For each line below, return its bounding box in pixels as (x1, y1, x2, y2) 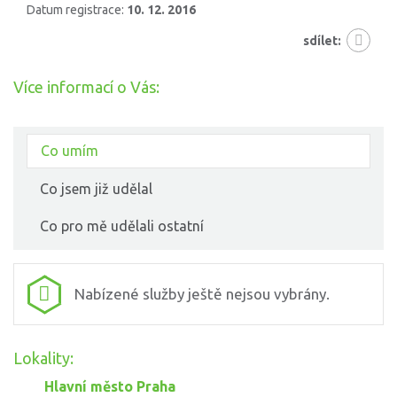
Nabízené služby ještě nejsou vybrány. (74, 285, 330, 303)
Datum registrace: (27, 3, 127, 18)
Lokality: (13, 349, 74, 368)
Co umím (41, 143, 98, 160)
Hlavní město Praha (44, 378, 175, 395)
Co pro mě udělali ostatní (40, 218, 204, 235)
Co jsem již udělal (40, 181, 152, 198)
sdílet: (303, 34, 341, 49)
